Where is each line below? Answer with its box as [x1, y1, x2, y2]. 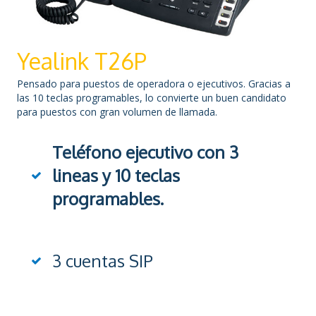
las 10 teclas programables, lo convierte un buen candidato [17, 90, 286, 104]
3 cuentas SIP [52, 249, 153, 272]
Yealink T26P [17, 46, 147, 75]
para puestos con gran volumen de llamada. [17, 104, 217, 119]
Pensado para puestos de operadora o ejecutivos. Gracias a [17, 76, 291, 90]
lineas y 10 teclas [52, 164, 180, 186]
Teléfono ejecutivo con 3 [52, 140, 238, 163]
